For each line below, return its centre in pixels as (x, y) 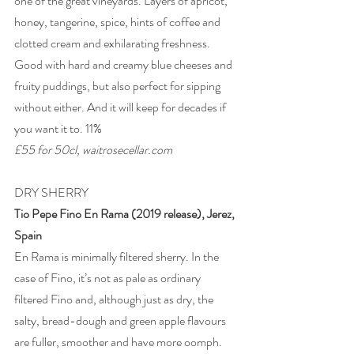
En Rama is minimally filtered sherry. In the (118, 257)
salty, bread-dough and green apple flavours (121, 321)
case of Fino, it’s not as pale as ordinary (109, 278)
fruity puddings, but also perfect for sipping (119, 86)
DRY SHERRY (53, 193)
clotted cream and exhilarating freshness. (113, 43)
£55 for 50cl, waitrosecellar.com (94, 150)
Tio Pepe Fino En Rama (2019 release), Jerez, (126, 214)
